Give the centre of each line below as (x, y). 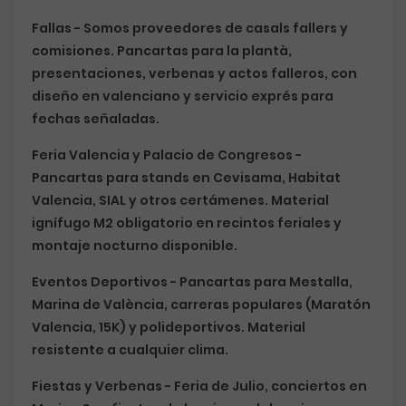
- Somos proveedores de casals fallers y (210, 28)
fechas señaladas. (96, 119)
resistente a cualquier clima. (130, 350)
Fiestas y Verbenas (97, 386)
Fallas (52, 28)
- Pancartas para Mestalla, (260, 282)
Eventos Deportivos (100, 282)
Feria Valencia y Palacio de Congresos (162, 155)
